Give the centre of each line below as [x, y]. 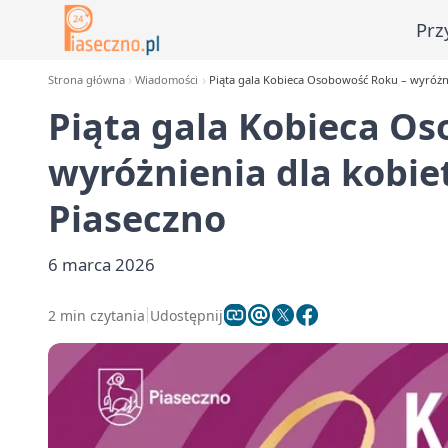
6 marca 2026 [101, 264]
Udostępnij [186, 315]
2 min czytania [96, 315]
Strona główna [86, 79]
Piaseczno [137, 218]
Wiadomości [167, 79]
